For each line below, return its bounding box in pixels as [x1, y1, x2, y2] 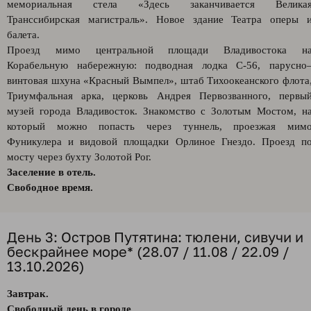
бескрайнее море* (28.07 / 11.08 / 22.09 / [7, 243, 289, 260]
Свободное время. [7, 182, 93, 193]
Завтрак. [7, 288, 49, 299]
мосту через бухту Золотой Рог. [7, 151, 151, 162]
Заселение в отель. [7, 167, 96, 178]
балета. [7, 29, 42, 40]
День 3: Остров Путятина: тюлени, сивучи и [7, 228, 303, 245]
